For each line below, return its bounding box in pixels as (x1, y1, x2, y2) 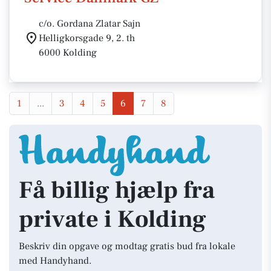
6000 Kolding (39, 47, 97, 59)
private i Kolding (19, 204, 206, 235)
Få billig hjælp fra (19, 175, 215, 206)
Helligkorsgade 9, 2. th (39, 32, 135, 44)
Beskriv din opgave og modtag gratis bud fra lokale (19, 240, 235, 252)
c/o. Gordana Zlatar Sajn (39, 18, 140, 30)
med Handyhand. (19, 255, 91, 267)
